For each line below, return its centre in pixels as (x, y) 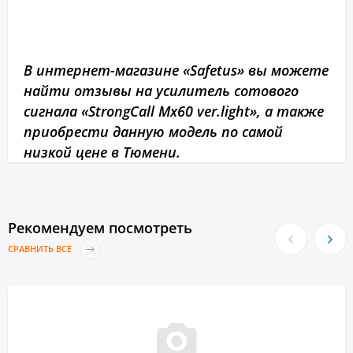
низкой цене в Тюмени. (102, 152)
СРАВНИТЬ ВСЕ (41, 249)
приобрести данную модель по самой (153, 132)
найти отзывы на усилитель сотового (161, 91)
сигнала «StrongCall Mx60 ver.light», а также (174, 111)
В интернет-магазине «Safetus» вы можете (176, 70)
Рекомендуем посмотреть (100, 228)
